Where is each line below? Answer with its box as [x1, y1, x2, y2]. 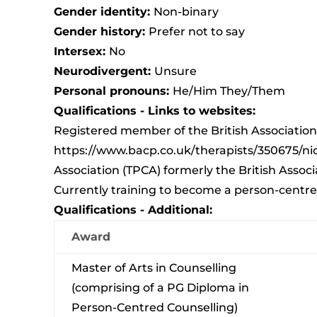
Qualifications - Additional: [53, 202, 212, 217]
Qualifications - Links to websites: [53, 103, 255, 117]
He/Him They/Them [172, 83, 285, 98]
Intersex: [53, 44, 109, 58]
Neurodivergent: [53, 64, 154, 78]
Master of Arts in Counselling [71, 260, 236, 275]
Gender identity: [53, 4, 154, 18]
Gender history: [53, 24, 149, 38]
